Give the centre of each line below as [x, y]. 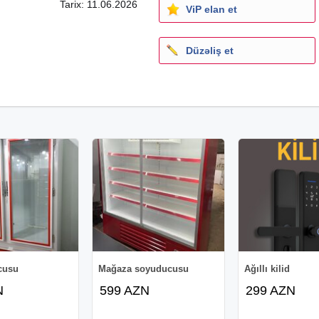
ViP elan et [211, 9]
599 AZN [125, 290]
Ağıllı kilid [267, 268]
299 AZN [271, 290]
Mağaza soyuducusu [144, 268]
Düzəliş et [210, 50]
